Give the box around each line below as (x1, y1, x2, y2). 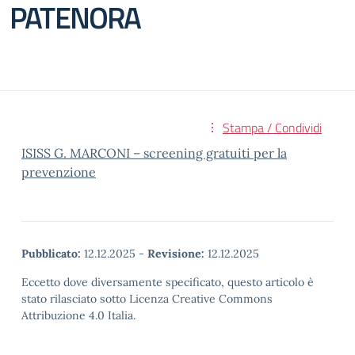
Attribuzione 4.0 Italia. (21, 308, 136, 323)
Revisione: (147, 246, 204, 261)
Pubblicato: (21, 246, 81, 261)
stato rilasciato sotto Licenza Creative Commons (21, 292, 273, 306)
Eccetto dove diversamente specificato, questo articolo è (21, 275, 314, 289)
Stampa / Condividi (223, 118, 322, 137)
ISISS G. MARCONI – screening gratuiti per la (21, 145, 287, 161)
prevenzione (21, 164, 96, 180)
